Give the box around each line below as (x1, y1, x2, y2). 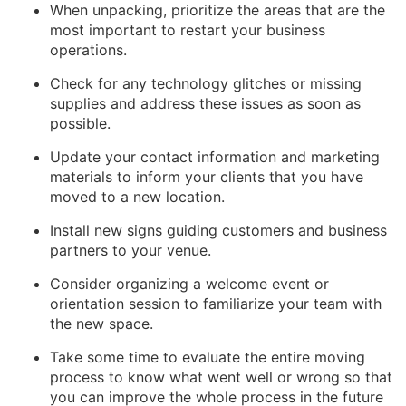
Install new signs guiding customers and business (50, 221, 387, 239)
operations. (50, 41, 127, 59)
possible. (50, 114, 111, 132)
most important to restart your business (50, 21, 325, 39)
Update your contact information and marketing (50, 148, 380, 166)
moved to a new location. (50, 188, 225, 206)
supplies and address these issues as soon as (50, 94, 361, 112)
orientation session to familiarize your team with (50, 295, 382, 313)
